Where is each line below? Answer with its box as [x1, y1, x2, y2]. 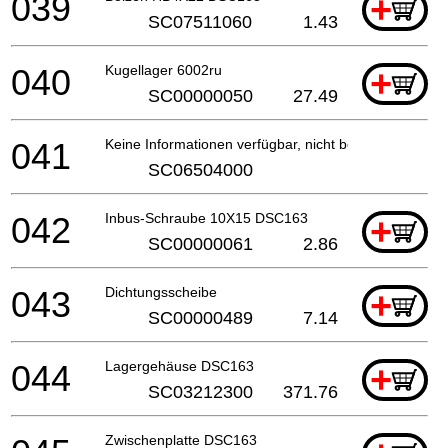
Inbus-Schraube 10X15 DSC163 [105, 209, 308, 226]
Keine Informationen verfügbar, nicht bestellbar [105, 135, 401, 152]
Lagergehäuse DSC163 [105, 357, 254, 374]
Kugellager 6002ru [105, 61, 222, 78]
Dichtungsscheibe [105, 283, 217, 300]
